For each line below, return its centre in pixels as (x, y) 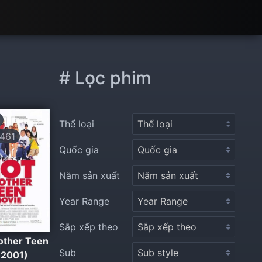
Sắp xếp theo (89, 227)
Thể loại (77, 124)
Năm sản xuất (89, 175)
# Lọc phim (105, 78)
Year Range (84, 201)
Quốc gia (79, 150)
